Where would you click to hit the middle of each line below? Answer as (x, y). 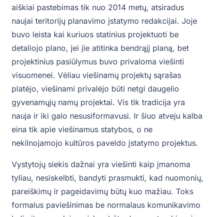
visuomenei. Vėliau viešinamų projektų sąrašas (96, 75)
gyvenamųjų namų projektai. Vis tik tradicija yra (98, 102)
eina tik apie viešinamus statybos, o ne (82, 130)
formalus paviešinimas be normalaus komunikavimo (106, 205)
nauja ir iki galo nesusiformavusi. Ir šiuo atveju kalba (107, 116)
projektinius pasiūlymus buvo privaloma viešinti (98, 62)
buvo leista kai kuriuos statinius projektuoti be (95, 35)
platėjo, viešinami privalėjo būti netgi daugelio (95, 89)
